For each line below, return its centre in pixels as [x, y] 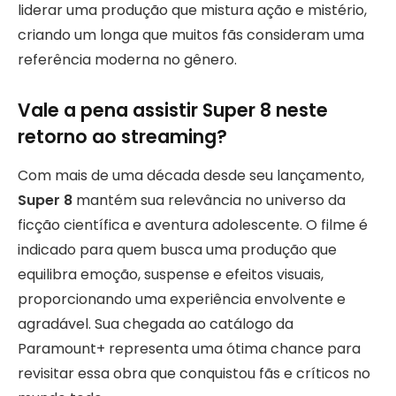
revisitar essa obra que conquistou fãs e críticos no [194, 374]
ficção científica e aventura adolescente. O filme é [193, 225]
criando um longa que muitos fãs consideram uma [191, 35]
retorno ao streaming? [122, 136]
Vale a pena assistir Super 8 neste [173, 110]
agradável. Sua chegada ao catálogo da [156, 324]
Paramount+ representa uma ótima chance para [189, 349]
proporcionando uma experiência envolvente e [182, 300]
